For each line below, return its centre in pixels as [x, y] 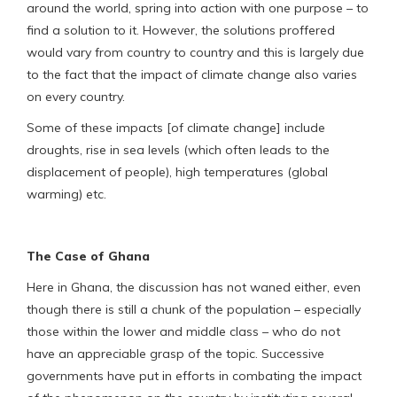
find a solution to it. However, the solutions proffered [181, 30]
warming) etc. [66, 194]
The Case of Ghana [88, 256]
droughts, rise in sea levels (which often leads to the [178, 149]
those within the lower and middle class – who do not [183, 331]
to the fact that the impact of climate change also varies [192, 74]
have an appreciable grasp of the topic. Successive [175, 353]
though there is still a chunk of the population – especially [194, 309]
